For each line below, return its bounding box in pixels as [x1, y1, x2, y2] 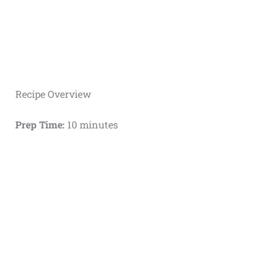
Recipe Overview [15, 87, 91, 101]
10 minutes [64, 118, 118, 131]
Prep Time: [15, 118, 65, 131]
